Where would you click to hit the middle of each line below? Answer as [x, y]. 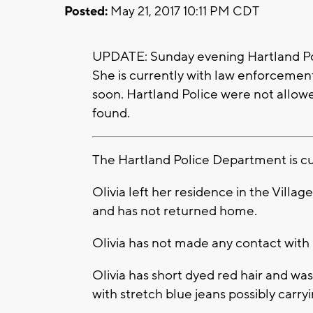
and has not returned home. [175, 211]
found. [111, 113]
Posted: [86, 11]
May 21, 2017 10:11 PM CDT [183, 11]
